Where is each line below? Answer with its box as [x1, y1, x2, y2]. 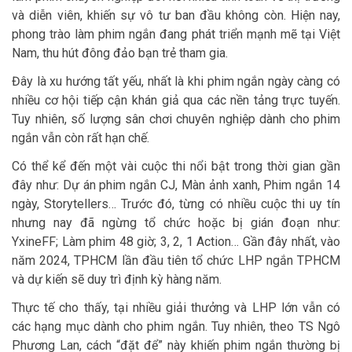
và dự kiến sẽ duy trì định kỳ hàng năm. [12, 272, 222, 288]
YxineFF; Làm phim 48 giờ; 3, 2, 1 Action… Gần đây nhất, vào [12, 234, 340, 250]
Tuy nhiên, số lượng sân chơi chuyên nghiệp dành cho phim [12, 112, 340, 127]
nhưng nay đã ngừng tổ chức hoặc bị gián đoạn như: [12, 215, 340, 231]
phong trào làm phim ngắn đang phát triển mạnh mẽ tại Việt [12, 27, 340, 42]
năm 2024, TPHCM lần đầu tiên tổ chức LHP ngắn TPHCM [12, 253, 340, 269]
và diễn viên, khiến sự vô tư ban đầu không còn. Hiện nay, [12, 8, 340, 24]
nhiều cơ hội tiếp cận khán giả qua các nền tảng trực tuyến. [12, 93, 340, 108]
